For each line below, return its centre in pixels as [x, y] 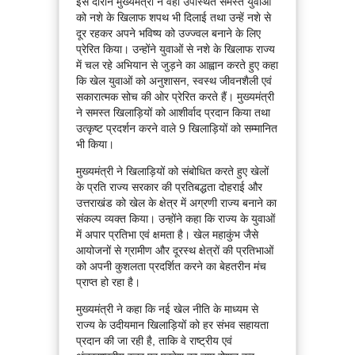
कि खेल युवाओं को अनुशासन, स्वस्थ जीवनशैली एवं [174, 81]
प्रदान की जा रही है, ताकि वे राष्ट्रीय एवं [154, 341]
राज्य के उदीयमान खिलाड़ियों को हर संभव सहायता [172, 325]
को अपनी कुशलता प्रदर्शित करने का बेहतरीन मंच [171, 267]
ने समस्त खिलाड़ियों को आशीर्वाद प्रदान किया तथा [173, 113]
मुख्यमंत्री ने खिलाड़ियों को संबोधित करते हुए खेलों [172, 172]
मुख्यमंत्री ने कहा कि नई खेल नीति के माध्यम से [167, 309]
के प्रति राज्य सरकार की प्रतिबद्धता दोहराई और [169, 187]
